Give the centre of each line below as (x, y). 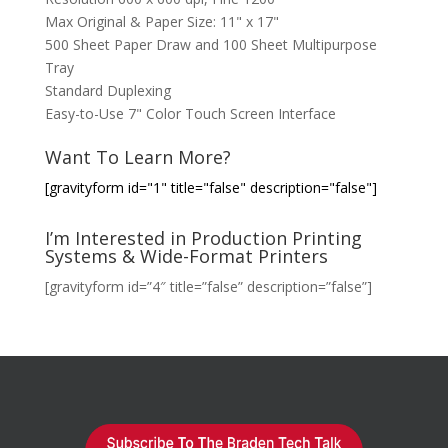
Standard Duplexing (107, 90)
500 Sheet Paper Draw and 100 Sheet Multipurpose (210, 44)
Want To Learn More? (137, 157)
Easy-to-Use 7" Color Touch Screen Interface (190, 113)
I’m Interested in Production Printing (203, 238)
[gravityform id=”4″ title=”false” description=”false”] (208, 286)
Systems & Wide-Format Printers (186, 256)
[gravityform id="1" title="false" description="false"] (210, 187)
